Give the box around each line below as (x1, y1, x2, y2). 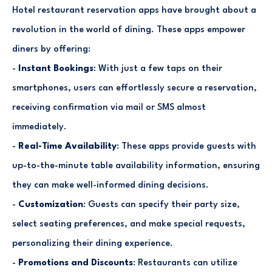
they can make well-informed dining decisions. (12, 180, 209, 190)
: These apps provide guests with (117, 141, 256, 151)
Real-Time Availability (18, 141, 117, 151)
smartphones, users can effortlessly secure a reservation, (12, 83, 257, 93)
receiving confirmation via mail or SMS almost (12, 103, 206, 112)
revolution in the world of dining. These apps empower (12, 25, 245, 35)
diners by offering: (12, 44, 90, 54)
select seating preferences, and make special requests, (12, 219, 245, 229)
